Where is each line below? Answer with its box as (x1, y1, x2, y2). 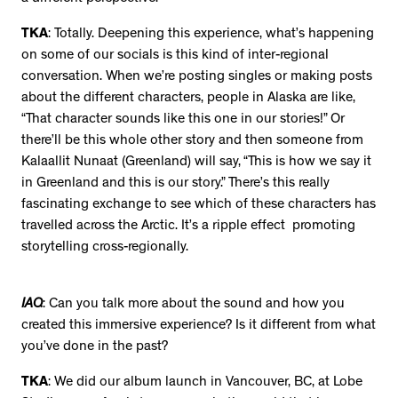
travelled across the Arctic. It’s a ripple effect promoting (21, 219, 355, 235)
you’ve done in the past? (21, 340, 168, 355)
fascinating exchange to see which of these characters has (21, 198, 376, 213)
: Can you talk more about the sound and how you (43, 298, 345, 313)
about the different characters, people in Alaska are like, (21, 92, 355, 107)
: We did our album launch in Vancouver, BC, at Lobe (48, 376, 362, 391)
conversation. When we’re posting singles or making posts (21, 70, 372, 85)
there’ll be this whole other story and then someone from (21, 134, 363, 149)
